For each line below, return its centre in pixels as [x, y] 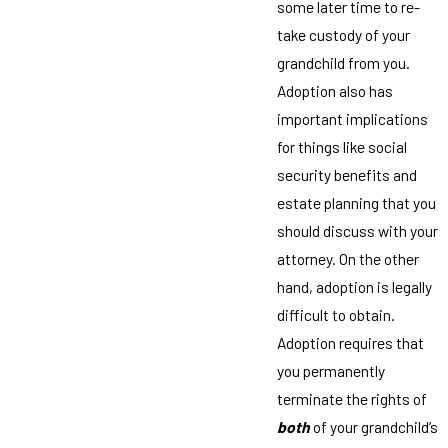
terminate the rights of [351, 399]
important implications [352, 119]
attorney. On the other [347, 259]
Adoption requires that [350, 343]
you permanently [330, 371]
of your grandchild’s [373, 427]
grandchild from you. [343, 63]
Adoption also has [334, 91]
